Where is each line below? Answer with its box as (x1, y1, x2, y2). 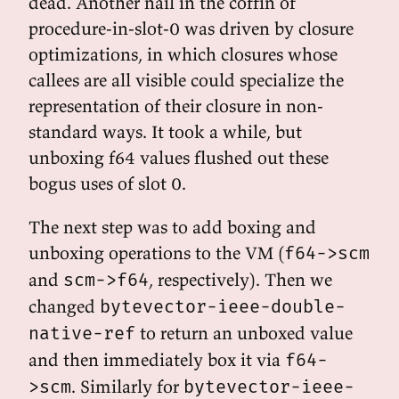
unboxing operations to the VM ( (28, 241, 284, 264)
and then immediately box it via (28, 348, 285, 370)
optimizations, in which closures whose (28, 43, 338, 65)
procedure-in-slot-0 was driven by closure (28, 17, 354, 39)
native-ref (28, 322, 135, 344)
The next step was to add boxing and (28, 216, 316, 238)
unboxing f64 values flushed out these (28, 146, 329, 168)
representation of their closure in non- (28, 94, 323, 117)
